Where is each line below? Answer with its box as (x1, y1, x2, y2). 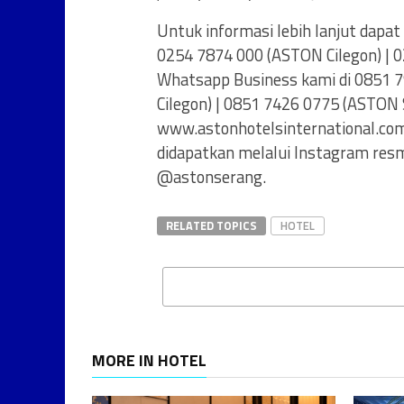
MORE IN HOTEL (92, 348, 207, 372)
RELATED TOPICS (166, 216, 257, 234)
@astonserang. (157, 164, 266, 189)
